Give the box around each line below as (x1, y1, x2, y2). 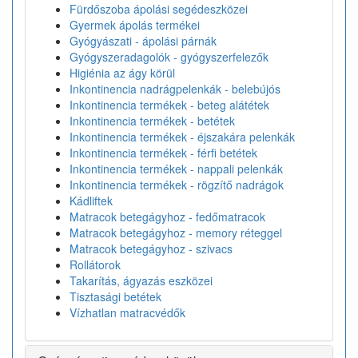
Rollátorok (70, 257, 121, 272)
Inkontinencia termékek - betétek (70, 113, 235, 129)
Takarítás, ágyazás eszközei (70, 272, 213, 288)
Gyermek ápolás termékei (70, 17, 200, 33)
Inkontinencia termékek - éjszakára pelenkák (70, 129, 295, 145)
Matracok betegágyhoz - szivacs (70, 241, 233, 257)
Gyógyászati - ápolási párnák (70, 33, 217, 49)
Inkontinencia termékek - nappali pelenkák (70, 161, 283, 177)
